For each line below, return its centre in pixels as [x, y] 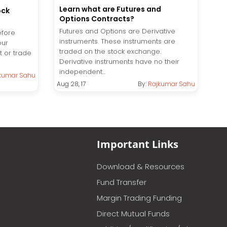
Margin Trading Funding [139, 198]
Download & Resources [141, 167]
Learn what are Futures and [110, 9]
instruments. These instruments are [117, 42]
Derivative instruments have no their [119, 62]
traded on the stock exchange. [110, 52]
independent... [82, 72]
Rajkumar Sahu [172, 84]
